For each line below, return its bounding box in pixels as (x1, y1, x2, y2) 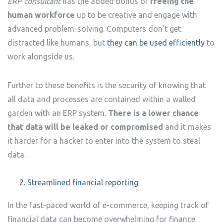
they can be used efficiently (107, 38, 205, 47)
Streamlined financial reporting (27, 178, 138, 187)
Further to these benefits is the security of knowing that (7, 81, 206, 90)
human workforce (7, 10, 77, 19)
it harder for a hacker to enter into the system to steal (7, 136, 200, 145)
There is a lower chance (108, 109, 199, 117)
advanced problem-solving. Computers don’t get (7, 24, 181, 33)
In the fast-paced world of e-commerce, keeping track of (7, 201, 209, 210)
